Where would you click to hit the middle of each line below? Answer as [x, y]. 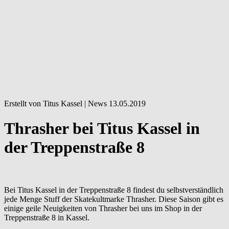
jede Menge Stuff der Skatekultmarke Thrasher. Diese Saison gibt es [114, 199]
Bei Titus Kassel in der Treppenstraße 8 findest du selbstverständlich [114, 190]
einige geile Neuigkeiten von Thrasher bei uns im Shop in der [103, 208]
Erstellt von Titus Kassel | [46, 104]
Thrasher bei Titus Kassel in [102, 129]
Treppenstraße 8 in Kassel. [47, 217]
